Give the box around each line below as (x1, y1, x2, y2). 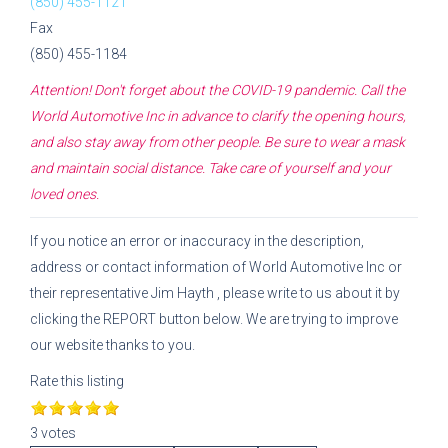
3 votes (30, 425, 76, 441)
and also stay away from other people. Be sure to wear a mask (30, 134, 405, 150)
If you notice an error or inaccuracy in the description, (30, 233, 364, 249)
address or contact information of (30, 259, 249, 275)
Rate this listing (30, 373, 124, 389)
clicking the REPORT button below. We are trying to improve (30, 311, 398, 327)
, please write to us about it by (217, 285, 400, 301)
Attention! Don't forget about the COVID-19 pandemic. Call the (30, 82, 405, 98)
